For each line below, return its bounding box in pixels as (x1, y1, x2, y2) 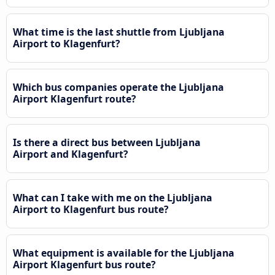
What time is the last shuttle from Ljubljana (13, 25, 225, 39)
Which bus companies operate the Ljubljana (13, 80, 224, 94)
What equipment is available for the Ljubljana (13, 246, 234, 260)
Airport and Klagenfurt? (13, 147, 128, 161)
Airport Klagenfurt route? (13, 91, 136, 106)
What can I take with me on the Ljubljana (13, 190, 212, 204)
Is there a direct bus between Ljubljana (13, 135, 201, 149)
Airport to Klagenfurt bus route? (13, 202, 169, 216)
